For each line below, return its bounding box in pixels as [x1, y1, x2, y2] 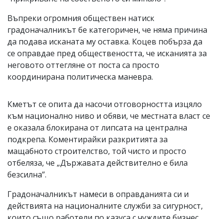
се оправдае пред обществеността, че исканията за [7, 48, 207, 59]
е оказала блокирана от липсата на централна [7, 122, 187, 133]
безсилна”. [7, 169, 46, 180]
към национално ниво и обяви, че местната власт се [7, 110, 210, 122]
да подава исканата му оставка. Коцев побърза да [7, 36, 202, 47]
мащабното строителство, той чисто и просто [7, 146, 186, 157]
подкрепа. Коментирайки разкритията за [7, 134, 168, 145]
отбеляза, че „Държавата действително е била [7, 157, 188, 169]
